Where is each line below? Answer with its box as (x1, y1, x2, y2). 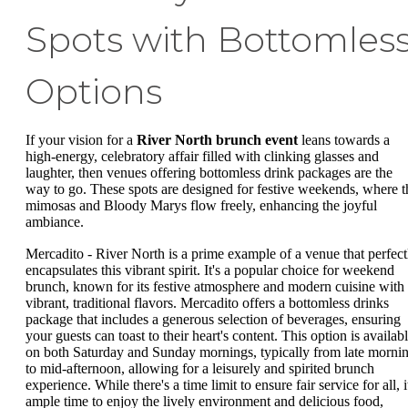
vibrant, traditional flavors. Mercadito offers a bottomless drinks (25, 295, 389, 311)
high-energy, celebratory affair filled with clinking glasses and (25, 148, 379, 164)
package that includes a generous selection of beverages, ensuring (25, 311, 401, 328)
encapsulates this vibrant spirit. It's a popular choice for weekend (25, 262, 394, 279)
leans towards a (298, 131, 390, 148)
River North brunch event (137, 131, 298, 148)
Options (25, 69, 162, 113)
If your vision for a (25, 131, 137, 148)
